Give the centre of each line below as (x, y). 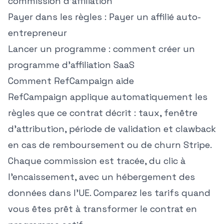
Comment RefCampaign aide (71, 81)
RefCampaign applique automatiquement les (108, 97)
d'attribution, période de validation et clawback (112, 129)
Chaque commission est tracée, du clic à (97, 161)
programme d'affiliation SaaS (71, 65)
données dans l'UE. (51, 193)
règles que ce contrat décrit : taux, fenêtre (103, 113)
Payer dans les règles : (58, 17)
